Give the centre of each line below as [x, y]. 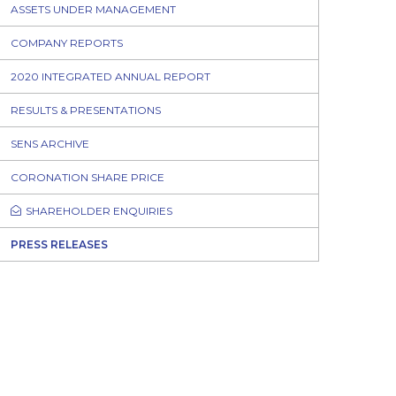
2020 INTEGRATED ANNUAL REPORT [111, 76]
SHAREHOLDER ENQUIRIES [99, 210]
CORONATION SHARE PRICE [88, 177]
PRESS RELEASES [60, 244]
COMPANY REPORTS [67, 42]
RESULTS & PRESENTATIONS [86, 110]
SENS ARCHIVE [50, 143]
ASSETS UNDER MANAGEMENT [94, 9]
